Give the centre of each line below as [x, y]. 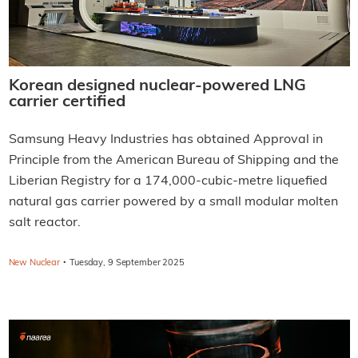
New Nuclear [34, 264]
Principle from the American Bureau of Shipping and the [173, 161]
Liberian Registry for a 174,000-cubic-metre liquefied [168, 182]
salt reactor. [44, 223]
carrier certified [67, 103]
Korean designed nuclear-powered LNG [157, 87]
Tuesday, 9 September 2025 [127, 264]
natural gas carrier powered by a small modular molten [173, 203]
